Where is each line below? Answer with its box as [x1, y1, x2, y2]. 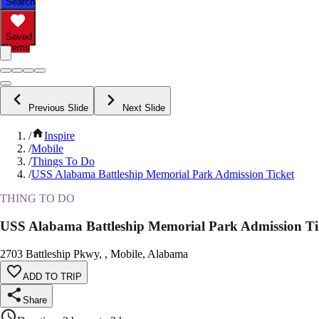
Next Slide [122, 103, 165, 114]
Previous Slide [28, 103, 88, 114]
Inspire [44, 130, 75, 142]
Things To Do [31, 155, 95, 168]
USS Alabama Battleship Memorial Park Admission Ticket [31, 168, 294, 181]
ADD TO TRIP [23, 271, 82, 282]
